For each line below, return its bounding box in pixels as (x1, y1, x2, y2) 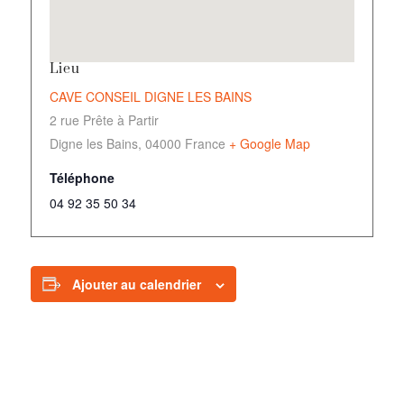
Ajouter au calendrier (71, 274, 201, 293)
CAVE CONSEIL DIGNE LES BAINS (49, 87, 252, 106)
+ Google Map (228, 133, 310, 152)
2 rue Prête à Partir (49, 110, 159, 129)
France (184, 133, 225, 152)
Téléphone (49, 168, 115, 187)
